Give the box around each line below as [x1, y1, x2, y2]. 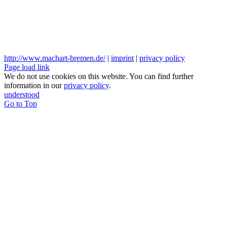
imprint [111, 53, 134, 62]
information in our [4, 81, 64, 90]
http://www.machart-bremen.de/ [4, 53, 105, 62]
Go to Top [4, 99, 37, 108]
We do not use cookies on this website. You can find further [4, 71, 194, 81]
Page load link [4, 62, 50, 71]
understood [4, 90, 40, 99]
